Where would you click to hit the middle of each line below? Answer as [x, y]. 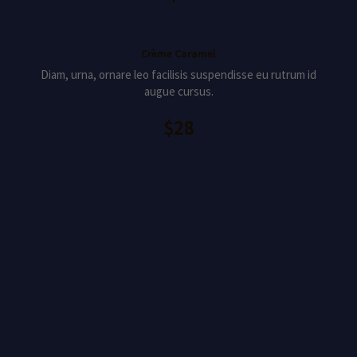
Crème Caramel [178, 53]
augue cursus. [178, 91]
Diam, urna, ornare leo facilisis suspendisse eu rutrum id [178, 75]
